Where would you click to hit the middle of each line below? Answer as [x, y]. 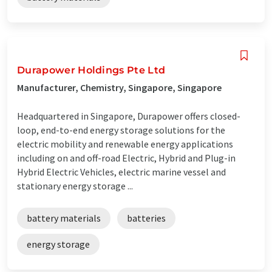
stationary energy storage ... [75, 185]
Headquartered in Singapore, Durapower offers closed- [129, 116]
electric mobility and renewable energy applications [125, 144]
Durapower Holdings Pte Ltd [91, 70]
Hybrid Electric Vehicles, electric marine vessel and [121, 172]
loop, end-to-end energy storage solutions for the [121, 130]
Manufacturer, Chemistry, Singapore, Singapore [119, 87]
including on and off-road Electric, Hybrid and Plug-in [126, 158]
